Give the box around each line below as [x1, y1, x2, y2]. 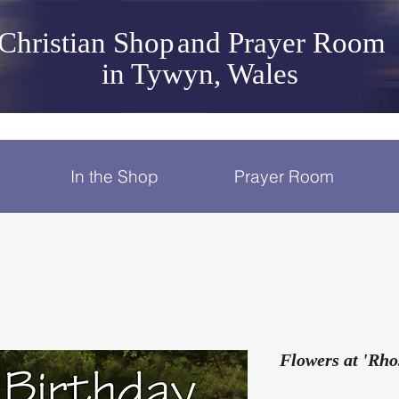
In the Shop [69, 166, 159, 187]
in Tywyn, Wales [101, 58, 298, 90]
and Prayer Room [177, 27, 386, 59]
